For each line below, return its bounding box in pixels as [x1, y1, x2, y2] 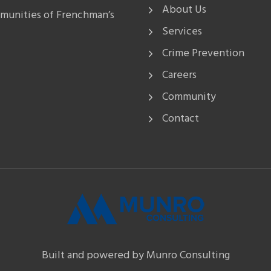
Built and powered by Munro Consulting [41, 246, 230, 264]
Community [162, 88, 216, 106]
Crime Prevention [162, 44, 244, 62]
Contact [162, 109, 199, 128]
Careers [162, 66, 197, 84]
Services [162, 22, 202, 41]
